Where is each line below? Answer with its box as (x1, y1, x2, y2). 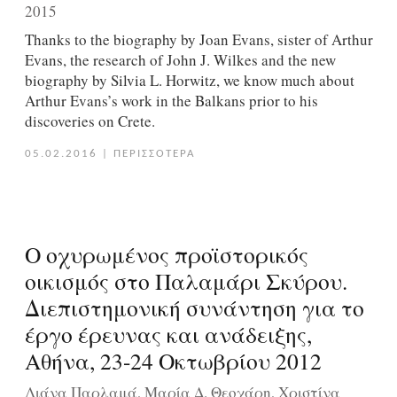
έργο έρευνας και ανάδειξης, (24, 319, 312, 350)
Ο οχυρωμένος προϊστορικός (24, 239, 308, 270)
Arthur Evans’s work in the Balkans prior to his (24, 90, 318, 112)
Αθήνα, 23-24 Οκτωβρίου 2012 (24, 346, 322, 377)
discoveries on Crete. (24, 111, 155, 132)
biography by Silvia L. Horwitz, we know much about (24, 70, 354, 91)
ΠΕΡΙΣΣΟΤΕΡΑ (113, 148, 196, 160)
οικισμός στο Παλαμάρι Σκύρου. (24, 266, 347, 297)
